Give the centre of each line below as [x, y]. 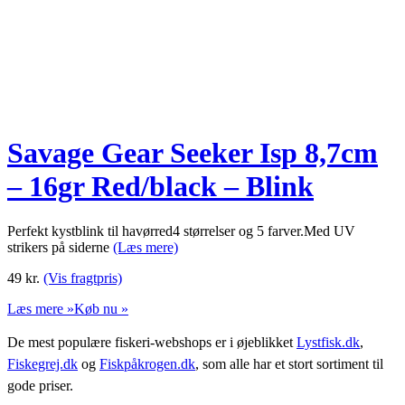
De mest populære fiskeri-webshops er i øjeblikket [152, 342]
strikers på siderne [60, 247]
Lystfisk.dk [328, 342]
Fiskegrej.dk [42, 363]
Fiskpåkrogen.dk [147, 363]
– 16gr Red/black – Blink [160, 187]
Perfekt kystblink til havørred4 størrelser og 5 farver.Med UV [181, 231]
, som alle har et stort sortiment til [289, 363]
